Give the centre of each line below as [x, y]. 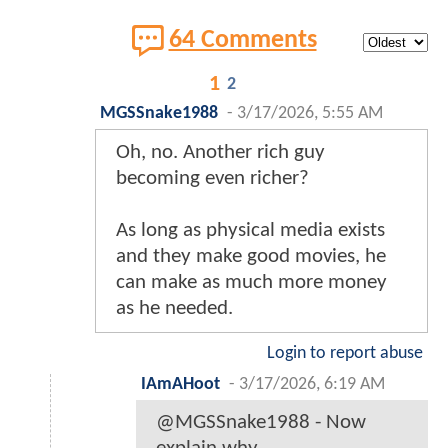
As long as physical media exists [250, 231]
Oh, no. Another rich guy [220, 153]
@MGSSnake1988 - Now [261, 423]
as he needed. [174, 309]
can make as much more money [251, 283]
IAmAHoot [180, 385]
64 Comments [242, 41]
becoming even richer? [212, 179]
